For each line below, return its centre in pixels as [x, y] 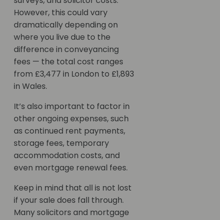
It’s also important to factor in [72, 107]
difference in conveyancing [66, 50]
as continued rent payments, [69, 131]
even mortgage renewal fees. [71, 168]
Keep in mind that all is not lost [73, 188]
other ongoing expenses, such [71, 119]
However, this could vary [61, 13]
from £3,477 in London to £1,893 [74, 74]
